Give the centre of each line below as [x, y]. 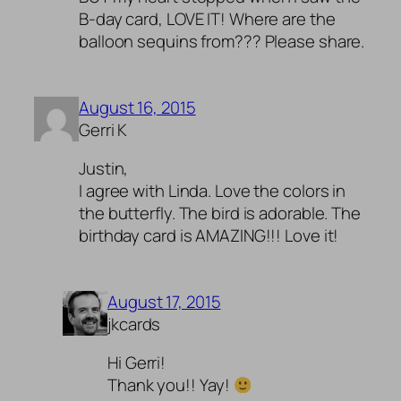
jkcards [134, 324]
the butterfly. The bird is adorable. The [220, 213]
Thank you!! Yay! [171, 385]
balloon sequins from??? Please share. [222, 42]
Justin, [104, 169]
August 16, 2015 [137, 107]
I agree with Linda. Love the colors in [213, 191]
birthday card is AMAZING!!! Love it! [209, 236]
